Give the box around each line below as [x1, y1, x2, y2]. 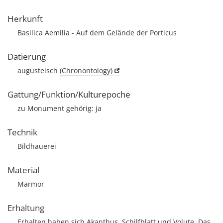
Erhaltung [7, 202, 44, 214]
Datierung [7, 51, 46, 62]
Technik [7, 126, 37, 138]
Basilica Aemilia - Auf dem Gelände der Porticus [17, 28, 177, 37]
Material [7, 164, 39, 176]
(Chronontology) [60, 66, 112, 75]
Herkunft [7, 13, 43, 24]
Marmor [17, 179, 44, 189]
